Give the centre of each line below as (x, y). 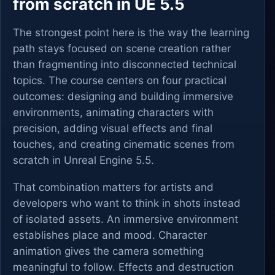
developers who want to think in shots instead (127, 203)
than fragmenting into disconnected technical (125, 64)
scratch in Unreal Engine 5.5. (83, 160)
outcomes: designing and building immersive (123, 96)
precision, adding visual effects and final (113, 128)
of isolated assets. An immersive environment (126, 219)
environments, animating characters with (113, 112)
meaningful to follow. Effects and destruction (123, 267)
